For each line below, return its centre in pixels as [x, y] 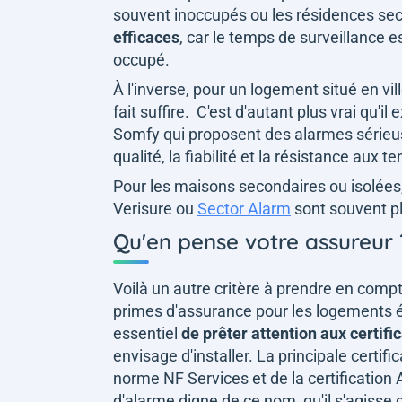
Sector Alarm [244, 209]
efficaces [146, 37]
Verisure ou [155, 209]
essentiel [147, 333]
